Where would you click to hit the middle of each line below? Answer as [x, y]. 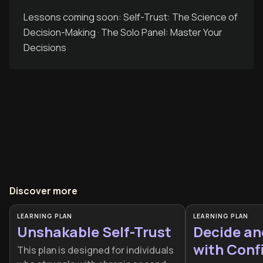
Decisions [45, 48]
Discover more [43, 191]
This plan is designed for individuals [95, 250]
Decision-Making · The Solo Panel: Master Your [123, 32]
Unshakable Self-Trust [95, 232]
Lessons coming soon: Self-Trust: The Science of [131, 17]
